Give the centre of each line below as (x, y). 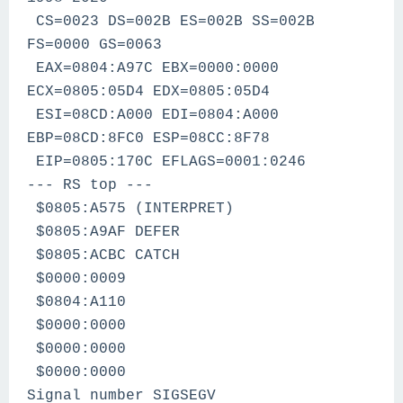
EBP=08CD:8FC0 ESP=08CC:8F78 (148, 139)
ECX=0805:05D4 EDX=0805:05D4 (148, 92)
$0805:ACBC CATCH (103, 255)
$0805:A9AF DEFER (103, 232)
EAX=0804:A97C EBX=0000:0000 (153, 68)
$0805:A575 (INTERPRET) (130, 209)
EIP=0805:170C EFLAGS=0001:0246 (166, 162)
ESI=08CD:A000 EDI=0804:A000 (153, 115)
